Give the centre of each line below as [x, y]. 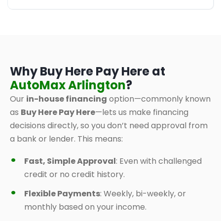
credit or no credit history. [74, 174]
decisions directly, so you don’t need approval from [109, 126]
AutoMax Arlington [68, 85]
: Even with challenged [159, 161]
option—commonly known [159, 99]
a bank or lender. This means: [66, 139]
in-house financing [67, 99]
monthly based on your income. [85, 207]
